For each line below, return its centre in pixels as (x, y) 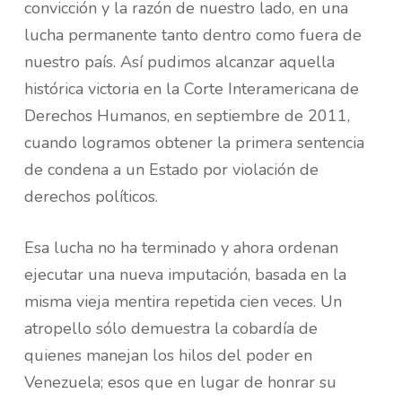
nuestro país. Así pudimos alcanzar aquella (179, 62)
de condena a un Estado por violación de (171, 170)
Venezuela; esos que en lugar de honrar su (180, 382)
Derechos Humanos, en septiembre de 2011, (187, 116)
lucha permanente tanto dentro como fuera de (192, 35)
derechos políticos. (91, 197)
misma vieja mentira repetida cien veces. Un (183, 301)
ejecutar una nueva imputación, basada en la (185, 275)
